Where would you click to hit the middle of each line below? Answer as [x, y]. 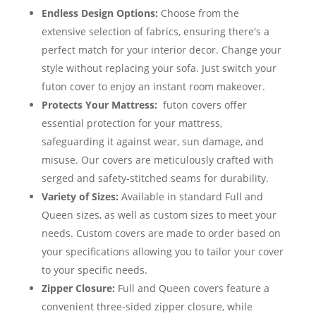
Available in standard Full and [190, 197]
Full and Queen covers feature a [192, 288]
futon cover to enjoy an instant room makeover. [153, 87]
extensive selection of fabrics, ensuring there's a [155, 32]
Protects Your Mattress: [99, 105]
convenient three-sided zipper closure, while [147, 307]
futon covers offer [202, 105]
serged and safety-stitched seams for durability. [155, 178]
